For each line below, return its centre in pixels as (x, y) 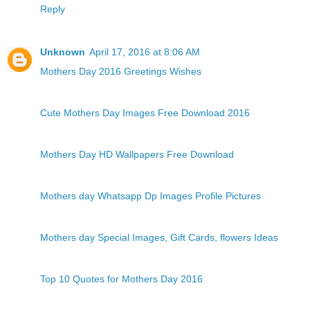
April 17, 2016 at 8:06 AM (145, 52)
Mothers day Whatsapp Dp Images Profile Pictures (151, 196)
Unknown (63, 52)
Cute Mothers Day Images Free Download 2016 (145, 113)
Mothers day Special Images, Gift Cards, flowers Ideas (159, 238)
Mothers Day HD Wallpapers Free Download (137, 155)
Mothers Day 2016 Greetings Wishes (121, 72)
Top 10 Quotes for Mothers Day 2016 (121, 279)
